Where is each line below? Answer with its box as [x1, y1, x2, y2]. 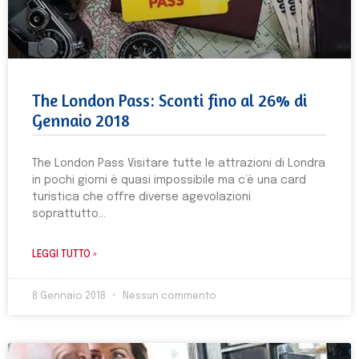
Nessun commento [120, 292, 216, 301]
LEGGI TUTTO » [32, 250, 97, 260]
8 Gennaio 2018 [32, 292, 108, 301]
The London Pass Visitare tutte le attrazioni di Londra [32, 158, 325, 169]
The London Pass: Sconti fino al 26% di [32, 91, 307, 111]
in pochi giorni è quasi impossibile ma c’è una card [32, 175, 306, 186]
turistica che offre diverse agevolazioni [32, 192, 251, 203]
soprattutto [32, 208, 99, 220]
